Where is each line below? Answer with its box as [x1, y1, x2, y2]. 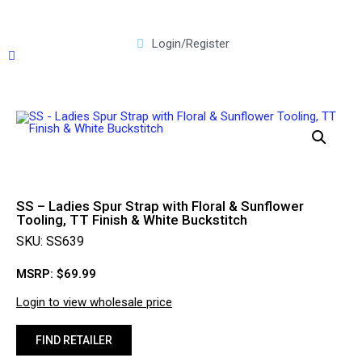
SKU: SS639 [16, 234, 84, 249]
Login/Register [151, 36, 229, 51]
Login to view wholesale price [16, 295, 172, 309]
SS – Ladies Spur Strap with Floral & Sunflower [16, 198, 304, 214]
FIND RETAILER [36, 334, 112, 347]
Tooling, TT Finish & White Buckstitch [16, 212, 247, 228]
